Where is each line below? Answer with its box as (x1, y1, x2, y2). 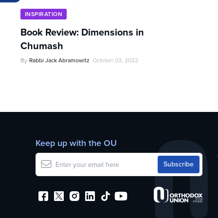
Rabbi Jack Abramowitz (29, 56, 90, 65)
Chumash (20, 38, 63, 53)
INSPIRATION (25, 10, 63, 18)
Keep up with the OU (35, 137, 117, 149)
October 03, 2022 (92, 56, 138, 65)
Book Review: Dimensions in (20, 25, 144, 39)
